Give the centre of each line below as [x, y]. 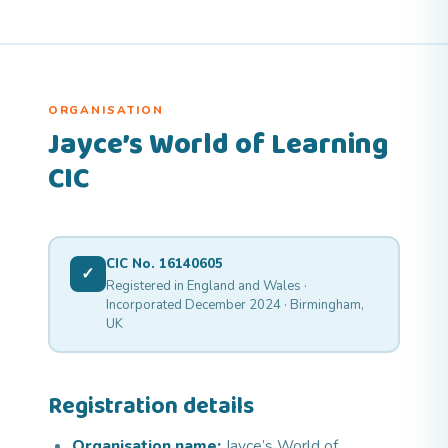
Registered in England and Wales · [206, 285]
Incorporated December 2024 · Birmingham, [234, 304]
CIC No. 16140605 [164, 263]
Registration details [151, 407]
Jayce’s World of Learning [218, 144]
